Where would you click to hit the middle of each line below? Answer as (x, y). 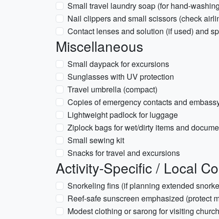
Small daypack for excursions (118, 64)
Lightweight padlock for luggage (123, 115)
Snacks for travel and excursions (124, 153)
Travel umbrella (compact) (112, 89)
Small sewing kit (96, 140)
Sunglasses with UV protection (121, 77)
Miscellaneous (99, 46)
